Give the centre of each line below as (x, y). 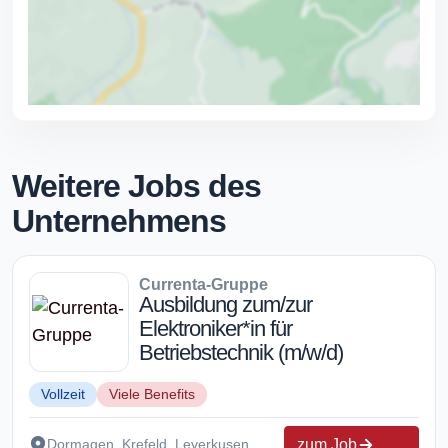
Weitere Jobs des (136, 185)
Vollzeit (63, 393)
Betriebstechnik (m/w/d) (241, 352)
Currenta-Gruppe (203, 284)
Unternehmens (119, 220)
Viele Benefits (152, 393)
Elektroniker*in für (215, 328)
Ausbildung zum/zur (225, 304)
